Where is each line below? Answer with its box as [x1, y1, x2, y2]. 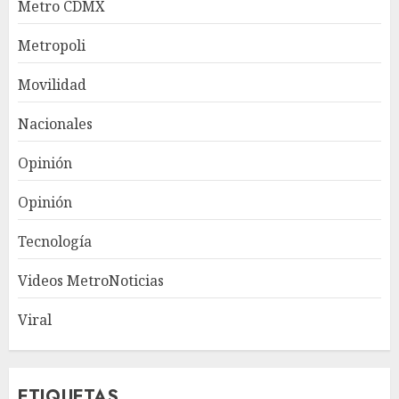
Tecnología [18, 232, 92, 252]
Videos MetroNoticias [18, 271, 164, 291]
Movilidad [18, 75, 86, 95]
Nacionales [18, 114, 93, 134]
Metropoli [18, 36, 85, 56]
